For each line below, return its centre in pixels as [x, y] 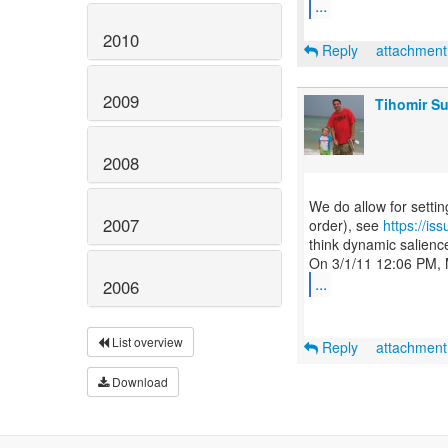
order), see [346, 225]
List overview [146, 341]
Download [138, 381]
